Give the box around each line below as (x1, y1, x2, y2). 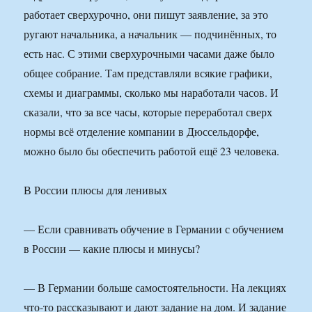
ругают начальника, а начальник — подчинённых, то (24, 26, 277, 42)
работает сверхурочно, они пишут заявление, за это (24, 7, 269, 22)
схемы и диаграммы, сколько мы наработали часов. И (24, 85, 279, 100)
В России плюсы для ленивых (24, 182, 168, 198)
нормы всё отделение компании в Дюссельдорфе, (24, 124, 260, 139)
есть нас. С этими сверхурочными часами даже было (24, 46, 275, 61)
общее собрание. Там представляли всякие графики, (24, 65, 273, 81)
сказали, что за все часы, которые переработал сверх (24, 104, 273, 120)
